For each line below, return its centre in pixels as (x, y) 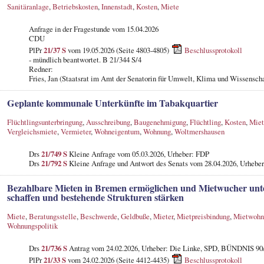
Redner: (41, 69)
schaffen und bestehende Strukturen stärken (95, 197)
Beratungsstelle (52, 216)
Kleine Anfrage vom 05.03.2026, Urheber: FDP (138, 154)
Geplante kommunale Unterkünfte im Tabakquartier (112, 103)
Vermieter (75, 131)
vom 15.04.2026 (135, 29)
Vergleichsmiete (32, 131)
